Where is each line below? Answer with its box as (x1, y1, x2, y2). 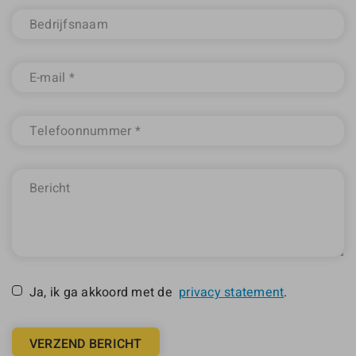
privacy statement (179, 282, 284, 300)
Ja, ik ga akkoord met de (29, 282, 172, 300)
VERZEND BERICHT (29, 334, 142, 353)
